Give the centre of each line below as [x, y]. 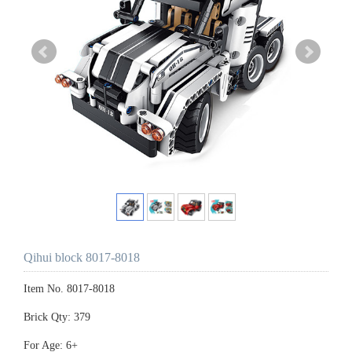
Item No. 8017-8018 [69, 289]
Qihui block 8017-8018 [82, 257]
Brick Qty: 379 [57, 317]
